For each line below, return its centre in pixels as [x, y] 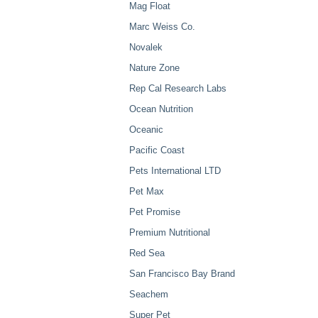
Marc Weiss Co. [162, 27]
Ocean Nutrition [161, 109]
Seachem [149, 294]
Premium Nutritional [170, 232]
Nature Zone [154, 68]
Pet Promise [155, 212]
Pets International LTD [175, 171]
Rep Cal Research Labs [178, 88]
